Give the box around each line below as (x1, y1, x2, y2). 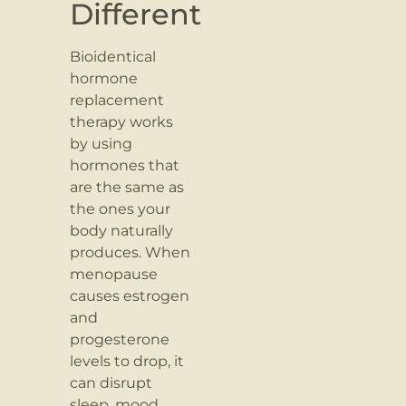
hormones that (70, 157, 180, 175)
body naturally (70, 222, 174, 240)
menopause (70, 266, 159, 284)
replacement (70, 92, 165, 110)
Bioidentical (70, 48, 157, 66)
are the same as (70, 179, 185, 197)
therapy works (70, 113, 174, 131)
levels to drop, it (70, 353, 185, 371)
